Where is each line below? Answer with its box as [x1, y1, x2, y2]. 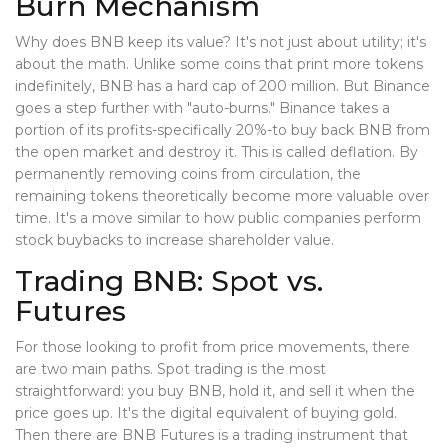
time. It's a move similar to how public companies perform [15, 209, 421, 228]
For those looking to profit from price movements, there [15, 338, 410, 357]
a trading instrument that [232, 426, 408, 445]
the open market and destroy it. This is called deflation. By [15, 143, 418, 162]
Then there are [15, 426, 122, 445]
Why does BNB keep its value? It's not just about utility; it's [15, 33, 426, 52]
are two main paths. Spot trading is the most [15, 360, 326, 379]
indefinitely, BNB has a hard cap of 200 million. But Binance [15, 77, 430, 96]
